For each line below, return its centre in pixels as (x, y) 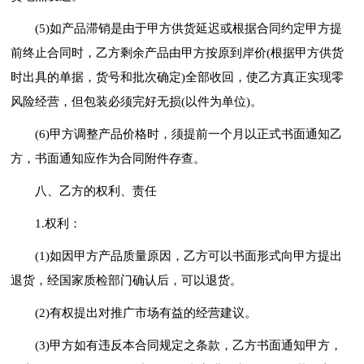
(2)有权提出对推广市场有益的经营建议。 (146, 312)
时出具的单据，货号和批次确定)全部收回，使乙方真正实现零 (178, 77)
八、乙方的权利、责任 (96, 191)
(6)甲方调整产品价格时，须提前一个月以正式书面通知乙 (189, 134)
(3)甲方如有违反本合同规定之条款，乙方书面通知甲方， (189, 345)
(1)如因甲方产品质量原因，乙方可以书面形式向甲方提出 (189, 256)
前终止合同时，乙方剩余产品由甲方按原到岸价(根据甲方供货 (178, 52)
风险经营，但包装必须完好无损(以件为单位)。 (137, 101)
